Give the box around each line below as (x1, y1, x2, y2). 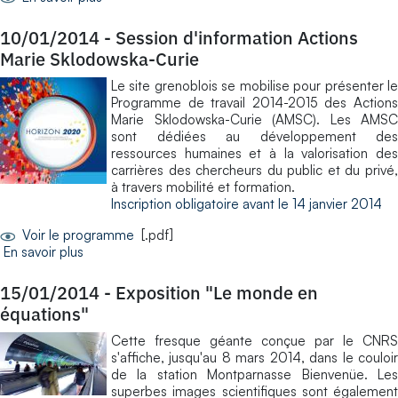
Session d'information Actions (115, 25, 358, 50)
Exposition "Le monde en (115, 280, 318, 305)
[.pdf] (134, 226, 173, 243)
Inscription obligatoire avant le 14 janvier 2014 (111, 195, 382, 212)
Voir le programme (19, 226, 134, 243)
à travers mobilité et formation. (111, 178, 295, 195)
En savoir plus (4, 243, 84, 260)
